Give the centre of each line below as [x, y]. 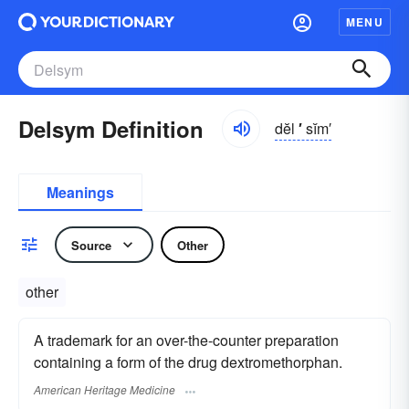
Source [91, 245]
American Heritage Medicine [105, 390]
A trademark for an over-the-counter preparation [186, 340]
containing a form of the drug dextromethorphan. [188, 362]
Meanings [80, 192]
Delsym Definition [111, 129]
